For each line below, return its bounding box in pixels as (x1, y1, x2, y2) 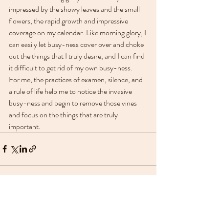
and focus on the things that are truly (9, 109, 119, 120)
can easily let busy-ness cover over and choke (9, 38, 145, 50)
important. (9, 120, 41, 132)
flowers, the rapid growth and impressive (9, 15, 130, 26)
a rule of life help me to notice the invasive (9, 85, 133, 97)
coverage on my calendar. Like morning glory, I (9, 26, 148, 38)
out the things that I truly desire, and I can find (9, 50, 146, 62)
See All (137, 199, 156, 209)
